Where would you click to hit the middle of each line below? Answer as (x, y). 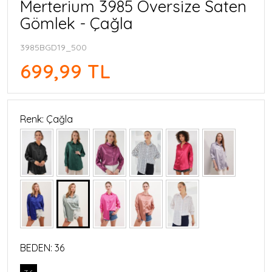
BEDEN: (37, 247)
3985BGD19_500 (53, 47)
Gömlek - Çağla (76, 23)
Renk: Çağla (46, 119)
